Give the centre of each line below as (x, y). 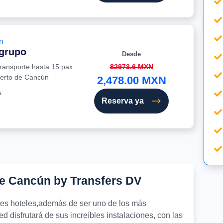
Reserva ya (123, 101)
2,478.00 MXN (131, 81)
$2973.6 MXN (131, 67)
